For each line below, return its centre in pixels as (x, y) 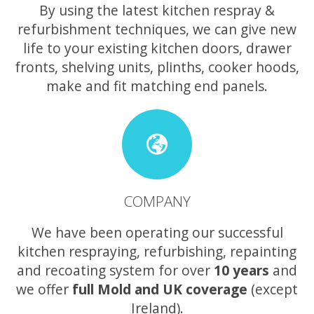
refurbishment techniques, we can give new (157, 29)
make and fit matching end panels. (157, 86)
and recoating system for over (115, 270)
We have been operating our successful (157, 232)
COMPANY (157, 201)
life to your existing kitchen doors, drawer (157, 48)
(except (273, 289)
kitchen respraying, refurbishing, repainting (157, 251)
